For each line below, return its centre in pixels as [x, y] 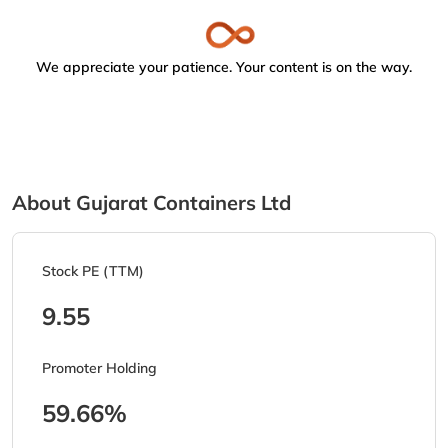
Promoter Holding [99, 368]
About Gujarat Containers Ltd [151, 203]
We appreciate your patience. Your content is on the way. [224, 67]
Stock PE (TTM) [93, 271]
